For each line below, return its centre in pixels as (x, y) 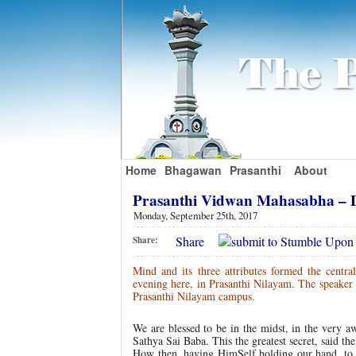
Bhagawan (193, 170)
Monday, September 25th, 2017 (195, 215)
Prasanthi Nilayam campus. (194, 296)
